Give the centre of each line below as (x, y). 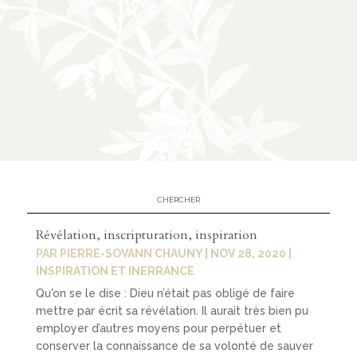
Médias (226, 296)
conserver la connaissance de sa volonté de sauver (174, 345)
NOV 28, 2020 (248, 253)
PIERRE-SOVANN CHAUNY (131, 253)
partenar (243, 173)
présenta (245, 117)
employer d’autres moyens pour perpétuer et (158, 328)
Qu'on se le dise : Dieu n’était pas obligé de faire (165, 293)
